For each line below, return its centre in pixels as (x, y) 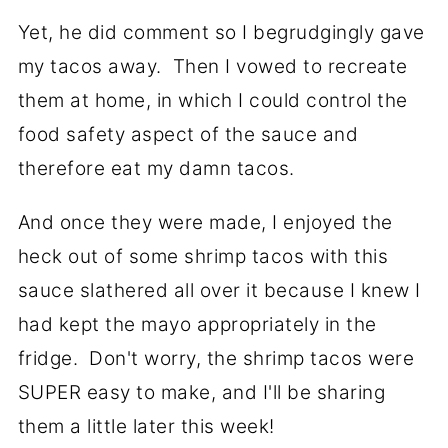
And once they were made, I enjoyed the (205, 223)
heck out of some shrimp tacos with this (203, 257)
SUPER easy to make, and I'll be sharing (201, 393)
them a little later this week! (146, 427)
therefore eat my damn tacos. (156, 169)
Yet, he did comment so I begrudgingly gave (221, 33)
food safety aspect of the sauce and (188, 135)
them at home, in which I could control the (212, 101)
